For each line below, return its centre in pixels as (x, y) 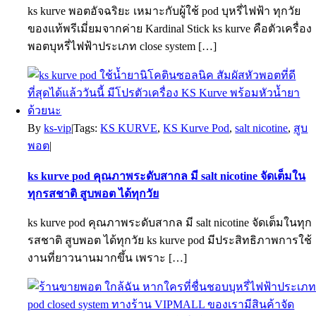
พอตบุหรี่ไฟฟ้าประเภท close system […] (122, 46)
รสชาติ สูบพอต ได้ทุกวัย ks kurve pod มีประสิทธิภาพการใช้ (170, 240)
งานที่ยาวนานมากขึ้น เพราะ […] (108, 258)
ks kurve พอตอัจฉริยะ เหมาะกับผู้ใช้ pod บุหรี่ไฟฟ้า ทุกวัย (164, 11)
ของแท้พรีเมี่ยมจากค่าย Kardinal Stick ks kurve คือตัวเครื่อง (170, 29)
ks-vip (58, 128)
